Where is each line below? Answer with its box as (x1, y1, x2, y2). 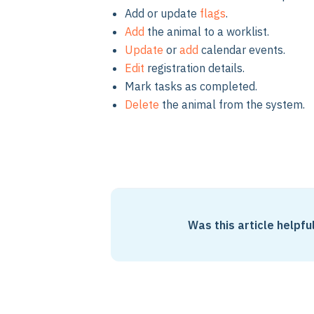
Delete (125, 97, 162, 112)
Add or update (125, 6, 200, 21)
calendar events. (201, 43, 285, 57)
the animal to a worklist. (147, 25, 269, 39)
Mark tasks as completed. (125, 79, 257, 94)
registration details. (147, 61, 245, 76)
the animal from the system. (162, 97, 305, 112)
